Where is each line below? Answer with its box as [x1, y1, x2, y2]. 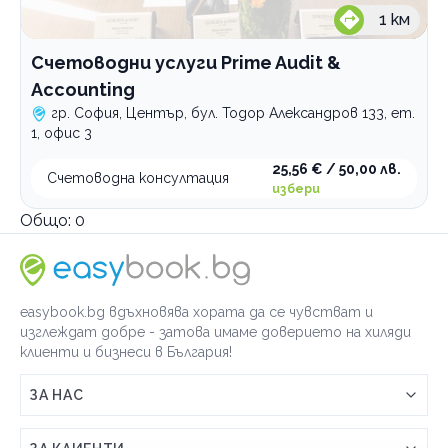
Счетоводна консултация [47, 170, 229, 186]
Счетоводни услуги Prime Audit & [31, 52, 341, 73]
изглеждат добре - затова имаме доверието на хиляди [20, 323, 411, 340]
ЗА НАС [29, 386, 84, 403]
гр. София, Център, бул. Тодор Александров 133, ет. [51, 105, 415, 121]
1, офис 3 [31, 125, 92, 141]
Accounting [31, 79, 135, 100]
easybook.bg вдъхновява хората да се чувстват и [20, 303, 373, 320]
